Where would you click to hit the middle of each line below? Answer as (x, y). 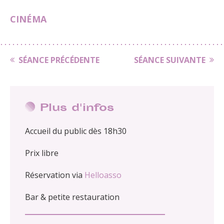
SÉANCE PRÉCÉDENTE (59, 60)
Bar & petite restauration (72, 197)
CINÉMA (28, 19)
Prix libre (42, 153)
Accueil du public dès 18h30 (76, 131)
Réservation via (55, 175)
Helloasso (103, 175)
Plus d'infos (77, 109)
